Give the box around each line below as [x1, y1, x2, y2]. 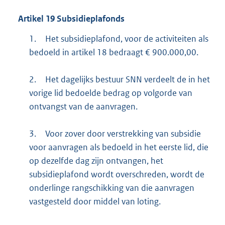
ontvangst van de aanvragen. [29, 101, 138, 113]
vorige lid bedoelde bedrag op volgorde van [29, 87, 192, 99]
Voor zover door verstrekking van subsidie [45, 128, 201, 140]
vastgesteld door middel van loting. [29, 196, 161, 207]
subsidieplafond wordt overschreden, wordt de [29, 169, 204, 180]
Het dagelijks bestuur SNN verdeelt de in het [45, 74, 210, 85]
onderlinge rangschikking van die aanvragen [29, 182, 194, 194]
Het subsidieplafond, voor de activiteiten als [45, 33, 208, 45]
